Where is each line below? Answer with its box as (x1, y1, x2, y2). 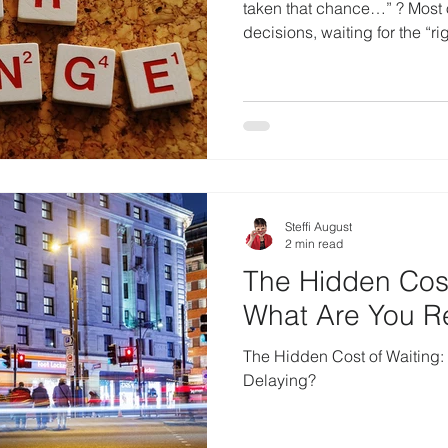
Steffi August (285, 219, 352, 235)
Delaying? (243, 370, 316, 391)
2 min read (285, 236, 343, 252)
